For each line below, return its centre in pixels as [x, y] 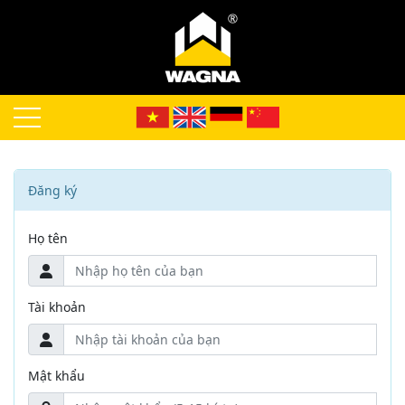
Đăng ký [52, 190]
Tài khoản [57, 307]
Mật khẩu [57, 376]
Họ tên [48, 238]
